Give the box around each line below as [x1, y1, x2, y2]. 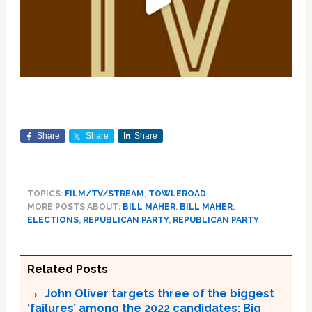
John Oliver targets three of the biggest [44, 287, 274, 301]
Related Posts [26, 263, 108, 276]
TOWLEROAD [148, 189, 206, 199]
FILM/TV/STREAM [64, 189, 144, 199]
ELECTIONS [26, 215, 79, 226]
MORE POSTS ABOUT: [26, 202, 123, 212]
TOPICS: [26, 189, 65, 199]
